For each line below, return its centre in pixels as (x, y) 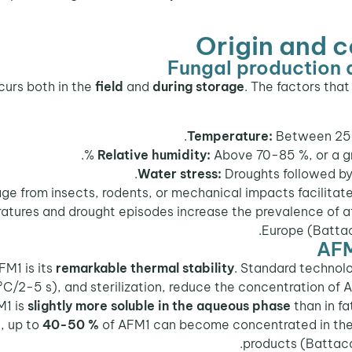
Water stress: (180, 173)
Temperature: (230, 136)
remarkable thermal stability (145, 268)
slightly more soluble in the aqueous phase (159, 305)
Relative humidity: (154, 154)
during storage (198, 87)
